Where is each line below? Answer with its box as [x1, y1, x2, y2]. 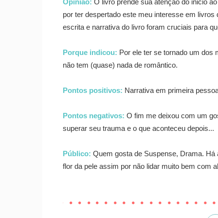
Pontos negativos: [63, 111, 127, 120]
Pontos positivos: [63, 86, 125, 94]
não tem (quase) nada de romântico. [63, 61, 178, 69]
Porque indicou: [63, 48, 119, 56]
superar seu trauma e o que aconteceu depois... [63, 124, 214, 132]
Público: [63, 149, 91, 158]
